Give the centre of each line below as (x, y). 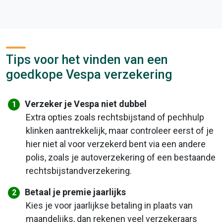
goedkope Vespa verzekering (89, 75)
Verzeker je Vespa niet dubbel (86, 104)
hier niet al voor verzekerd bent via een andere (115, 144)
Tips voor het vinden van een (87, 60)
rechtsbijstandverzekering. (79, 171)
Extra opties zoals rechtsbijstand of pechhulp (115, 117)
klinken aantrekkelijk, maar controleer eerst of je (119, 131)
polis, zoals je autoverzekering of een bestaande (120, 158)
